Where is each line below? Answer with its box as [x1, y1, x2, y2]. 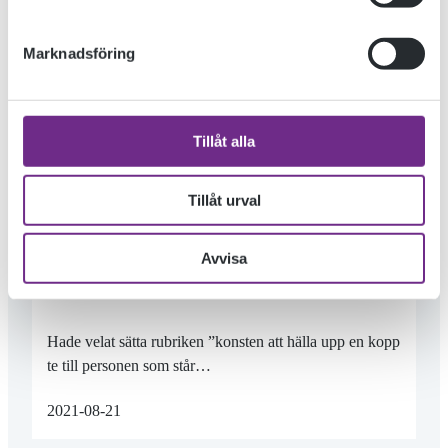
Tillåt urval [187, 191, 261, 209]
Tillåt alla [193, 132, 255, 150]
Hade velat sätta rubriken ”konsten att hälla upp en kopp [46, 332, 400, 350]
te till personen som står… [46, 356, 211, 374]
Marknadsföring [23, 44, 136, 62]
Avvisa [201, 249, 247, 267]
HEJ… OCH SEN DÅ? [46, 232, 199, 254]
